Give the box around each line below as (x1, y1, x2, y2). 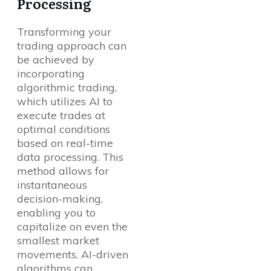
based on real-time (17, 136, 113, 151)
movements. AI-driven (17, 247, 128, 262)
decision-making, (17, 192, 103, 206)
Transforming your (17, 25, 111, 39)
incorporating (17, 67, 85, 81)
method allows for (17, 164, 109, 178)
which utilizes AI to (17, 94, 113, 109)
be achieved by (17, 53, 94, 67)
